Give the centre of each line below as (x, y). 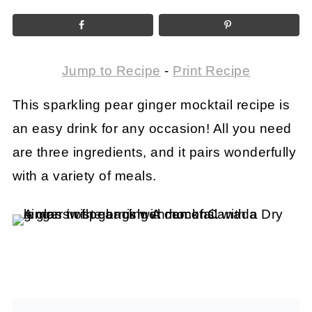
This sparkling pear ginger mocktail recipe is (151, 104)
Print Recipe (212, 70)
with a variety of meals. (84, 175)
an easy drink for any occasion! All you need (152, 128)
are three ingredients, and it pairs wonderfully (154, 152)
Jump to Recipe (111, 70)
